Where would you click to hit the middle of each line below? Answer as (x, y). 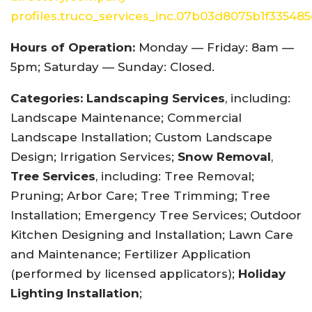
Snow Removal (224, 157)
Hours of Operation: (73, 48)
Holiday (262, 274)
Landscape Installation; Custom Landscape (141, 138)
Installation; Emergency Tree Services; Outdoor (156, 216)
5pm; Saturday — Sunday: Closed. (112, 67)
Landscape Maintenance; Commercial (126, 118)
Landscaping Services (156, 99)
